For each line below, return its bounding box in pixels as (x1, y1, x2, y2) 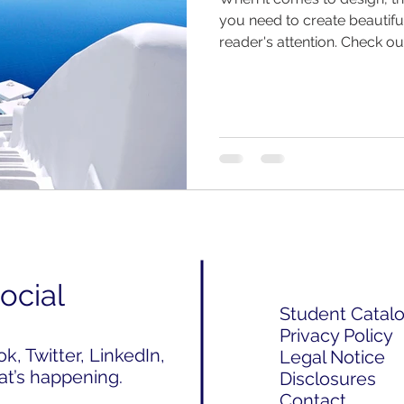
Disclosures (280, 367, 376, 390)
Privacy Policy (280, 324, 393, 346)
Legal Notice (280, 345, 385, 368)
